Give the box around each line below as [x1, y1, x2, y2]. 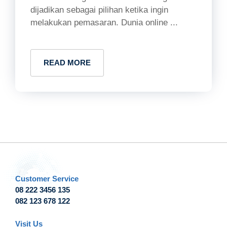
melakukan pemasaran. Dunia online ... [30, 18, 178, 27]
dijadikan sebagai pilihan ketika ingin [30, 5, 168, 15]
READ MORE [44, 58, 91, 67]
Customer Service [15, 174, 79, 183]
